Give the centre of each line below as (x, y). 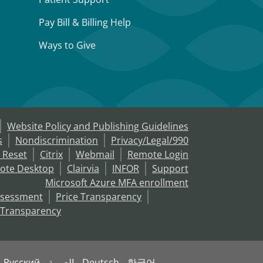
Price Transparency (99, 197)
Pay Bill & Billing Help (85, 22)
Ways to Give (67, 45)
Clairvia (83, 168)
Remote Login (158, 154)
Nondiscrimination (57, 140)
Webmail (95, 154)
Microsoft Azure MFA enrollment (117, 183)
